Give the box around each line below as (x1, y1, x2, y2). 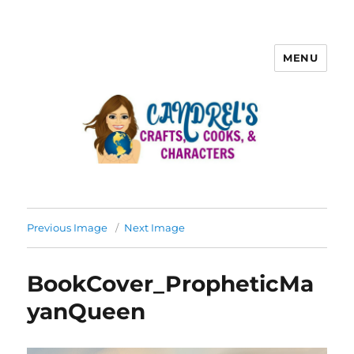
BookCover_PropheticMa (27, 270, 314, 298)
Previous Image (27, 221, 108, 235)
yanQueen (27, 298, 146, 326)
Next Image (124, 221, 186, 235)
